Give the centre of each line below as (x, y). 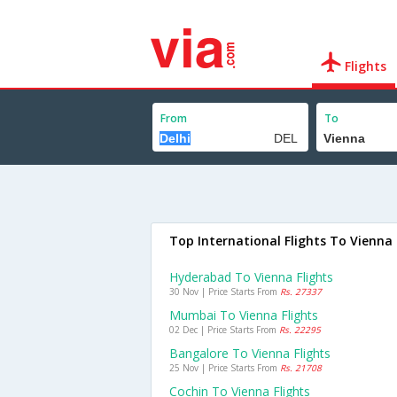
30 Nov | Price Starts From (225, 292)
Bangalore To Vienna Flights (250, 353)
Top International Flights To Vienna (281, 241)
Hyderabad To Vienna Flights (251, 277)
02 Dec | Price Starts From (224, 330)
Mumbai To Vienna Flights (244, 315)
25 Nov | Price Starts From (225, 368)
